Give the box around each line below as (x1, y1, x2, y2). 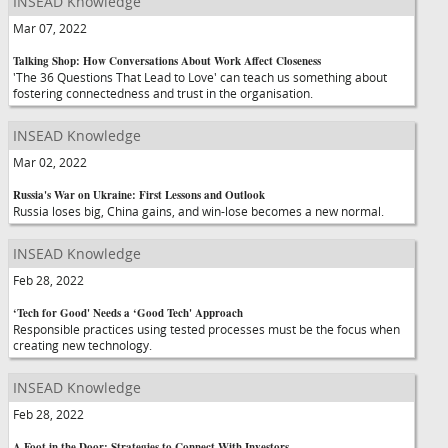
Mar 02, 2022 (13, 154, 87, 170)
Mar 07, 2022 (13, 20, 87, 36)
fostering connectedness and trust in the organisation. (13, 85, 313, 101)
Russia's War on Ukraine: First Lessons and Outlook (13, 187, 265, 203)
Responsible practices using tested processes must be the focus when (13, 321, 400, 337)
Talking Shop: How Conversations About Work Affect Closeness (13, 53, 321, 69)
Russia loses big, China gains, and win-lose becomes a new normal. (13, 203, 384, 219)
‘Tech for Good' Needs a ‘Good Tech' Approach (13, 305, 243, 321)
